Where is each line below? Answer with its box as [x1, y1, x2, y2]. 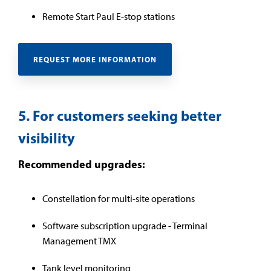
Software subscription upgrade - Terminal [42, 220, 207, 232]
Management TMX [42, 235, 116, 247]
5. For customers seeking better [18, 106, 221, 125]
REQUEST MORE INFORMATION [33, 54, 157, 64]
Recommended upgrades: [18, 157, 145, 171]
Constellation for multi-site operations [42, 193, 195, 204]
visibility [18, 129, 75, 147]
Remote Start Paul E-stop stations [42, 10, 175, 22]
